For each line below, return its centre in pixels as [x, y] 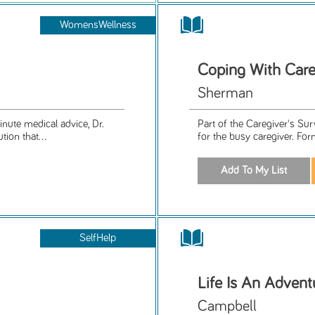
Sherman [226, 94]
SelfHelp [98, 238]
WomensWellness [98, 25]
